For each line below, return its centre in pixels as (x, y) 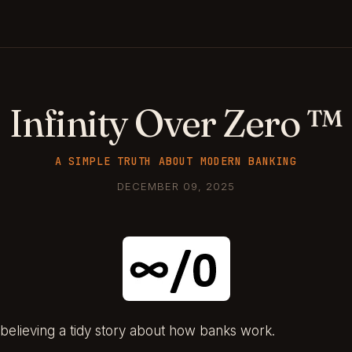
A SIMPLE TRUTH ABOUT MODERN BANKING (176, 161)
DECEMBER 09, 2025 (176, 186)
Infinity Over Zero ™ (176, 123)
